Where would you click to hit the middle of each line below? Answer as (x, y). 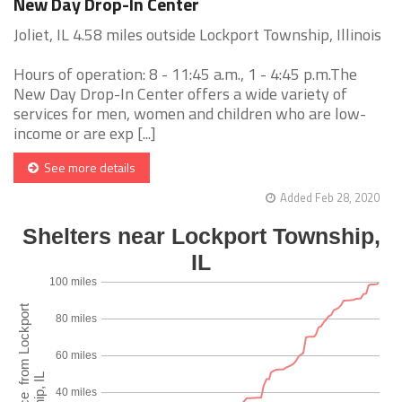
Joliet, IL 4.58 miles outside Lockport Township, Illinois (197, 35)
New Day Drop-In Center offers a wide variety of (180, 94)
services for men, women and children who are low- (190, 114)
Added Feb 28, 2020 (330, 198)
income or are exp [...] (85, 134)
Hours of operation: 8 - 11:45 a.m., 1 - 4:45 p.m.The (185, 74)
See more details (87, 168)
